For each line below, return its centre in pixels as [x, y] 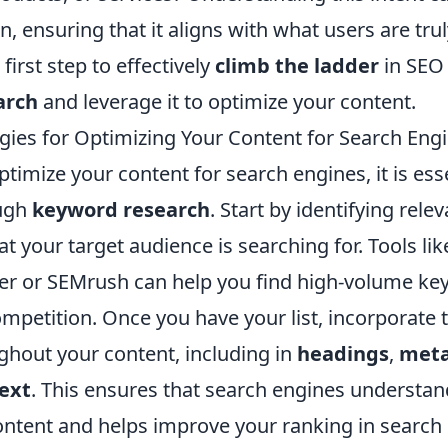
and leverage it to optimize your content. [227, 101]
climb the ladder [297, 65]
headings [343, 353]
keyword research [121, 209]
